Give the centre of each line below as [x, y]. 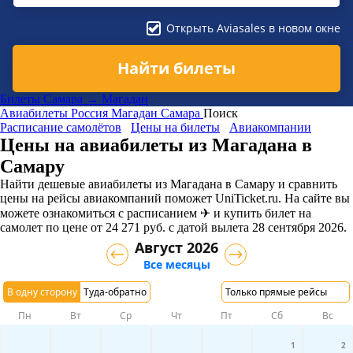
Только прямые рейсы [276, 292]
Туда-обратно [115, 292]
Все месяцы [176, 264]
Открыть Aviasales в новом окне [253, 28]
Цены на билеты [175, 127]
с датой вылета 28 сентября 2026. [256, 227]
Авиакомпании [270, 127]
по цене [65, 227]
